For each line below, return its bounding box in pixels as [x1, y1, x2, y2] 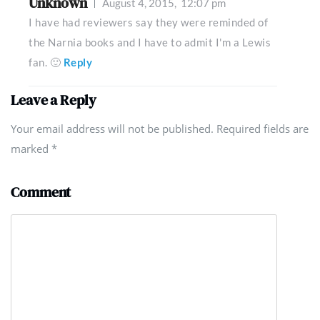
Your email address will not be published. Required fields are [11, 121, 309, 136]
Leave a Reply [11, 90, 96, 110]
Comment [11, 182, 71, 202]
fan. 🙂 [29, 56, 61, 69]
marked [11, 141, 51, 156]
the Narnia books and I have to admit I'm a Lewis [29, 36, 271, 49]
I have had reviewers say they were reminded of [29, 16, 268, 29]
